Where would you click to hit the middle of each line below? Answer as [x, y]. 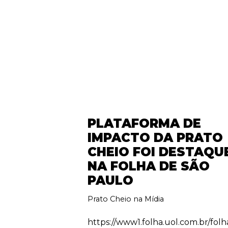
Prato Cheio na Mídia [126, 199]
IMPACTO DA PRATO [155, 137]
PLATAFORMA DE [145, 123]
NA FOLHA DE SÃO [149, 166]
